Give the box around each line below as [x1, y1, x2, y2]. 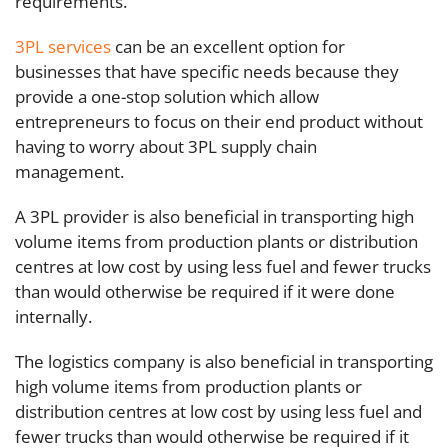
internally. [15, 305, 92, 328]
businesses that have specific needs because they [15, 60, 399, 83]
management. [15, 160, 124, 183]
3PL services [15, 35, 111, 58]
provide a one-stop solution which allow [15, 85, 319, 108]
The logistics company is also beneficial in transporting [15, 350, 433, 373]
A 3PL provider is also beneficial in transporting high [15, 205, 414, 228]
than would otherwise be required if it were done [15, 280, 395, 303]
